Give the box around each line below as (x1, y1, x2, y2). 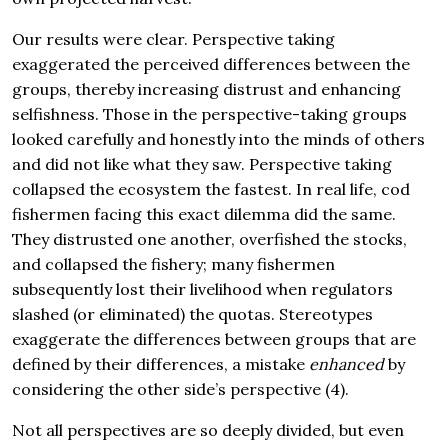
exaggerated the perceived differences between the (12, 54, 410, 75)
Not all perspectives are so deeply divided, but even (12, 420, 404, 441)
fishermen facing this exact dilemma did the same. (12, 204, 396, 225)
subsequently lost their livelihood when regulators (12, 279, 393, 300)
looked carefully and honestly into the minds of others (12, 129, 425, 150)
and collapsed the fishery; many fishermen (12, 254, 335, 275)
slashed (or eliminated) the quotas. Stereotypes (12, 304, 373, 325)
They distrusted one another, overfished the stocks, (12, 229, 407, 250)
